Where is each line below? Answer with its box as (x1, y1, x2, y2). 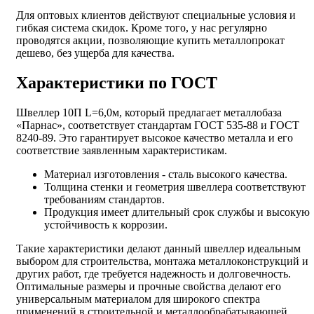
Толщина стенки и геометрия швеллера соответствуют (44, 180, 306, 193)
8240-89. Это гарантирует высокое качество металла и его (16, 131, 293, 144)
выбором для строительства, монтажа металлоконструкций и (16, 254, 308, 267)
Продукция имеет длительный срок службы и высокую (44, 205, 310, 218)
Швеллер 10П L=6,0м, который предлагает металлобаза (16, 106, 282, 118)
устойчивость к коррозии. (44, 218, 168, 231)
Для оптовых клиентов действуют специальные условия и (16, 9, 296, 22)
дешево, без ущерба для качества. (16, 47, 175, 60)
